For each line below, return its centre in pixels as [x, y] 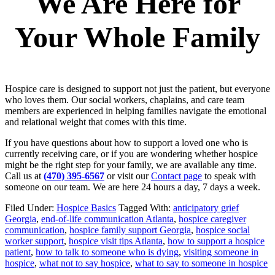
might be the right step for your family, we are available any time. [131, 165]
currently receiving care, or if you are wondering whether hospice [131, 154]
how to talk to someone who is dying [107, 252]
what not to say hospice [85, 263]
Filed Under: [31, 208]
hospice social [223, 230]
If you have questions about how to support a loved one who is [126, 143]
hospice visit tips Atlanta [116, 241]
